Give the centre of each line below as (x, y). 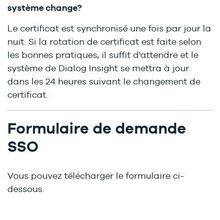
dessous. (26, 189)
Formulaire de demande (97, 128)
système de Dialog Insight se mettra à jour (98, 68)
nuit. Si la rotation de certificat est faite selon (104, 42)
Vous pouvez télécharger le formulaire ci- (96, 176)
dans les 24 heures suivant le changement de (104, 82)
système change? (45, 8)
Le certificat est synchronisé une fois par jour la (109, 28)
